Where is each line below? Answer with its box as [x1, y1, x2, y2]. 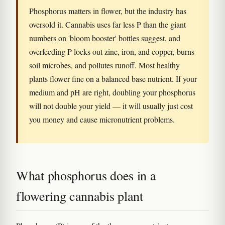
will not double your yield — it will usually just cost [29, 100, 193, 111]
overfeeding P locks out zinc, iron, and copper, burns [29, 46, 194, 57]
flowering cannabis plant [16, 187, 143, 204]
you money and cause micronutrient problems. [29, 114, 175, 125]
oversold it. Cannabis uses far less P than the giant [29, 19, 186, 30]
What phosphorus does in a [16, 167, 156, 184]
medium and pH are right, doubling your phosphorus [29, 87, 195, 97]
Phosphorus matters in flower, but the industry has [29, 6, 186, 16]
